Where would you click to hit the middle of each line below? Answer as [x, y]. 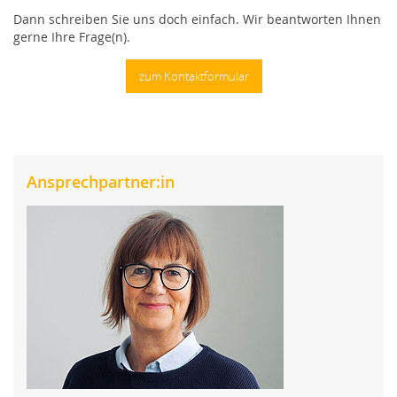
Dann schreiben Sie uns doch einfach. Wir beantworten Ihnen [197, 19]
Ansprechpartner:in [101, 182]
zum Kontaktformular [194, 76]
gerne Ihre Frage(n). [72, 37]
